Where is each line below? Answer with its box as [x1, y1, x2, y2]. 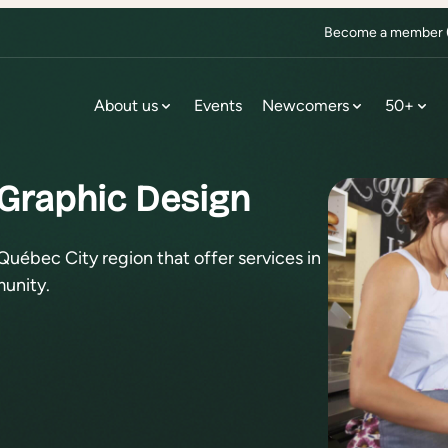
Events [194, 95, 242, 115]
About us [94, 95, 158, 115]
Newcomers [262, 95, 349, 115]
